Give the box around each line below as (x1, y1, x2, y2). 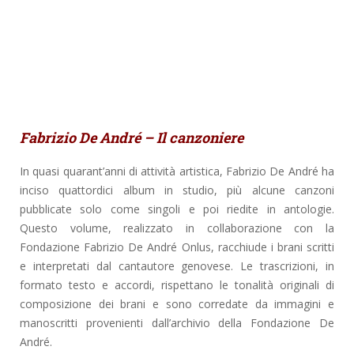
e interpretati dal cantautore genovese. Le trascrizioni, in (20, 258, 334, 273)
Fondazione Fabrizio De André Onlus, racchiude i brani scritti (20, 239, 334, 254)
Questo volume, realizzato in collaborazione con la (20, 220, 334, 235)
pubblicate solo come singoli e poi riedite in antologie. (20, 201, 334, 217)
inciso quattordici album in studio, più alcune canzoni (20, 182, 334, 198)
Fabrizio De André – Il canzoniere (20, 127, 243, 147)
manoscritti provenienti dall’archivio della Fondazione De (20, 314, 334, 330)
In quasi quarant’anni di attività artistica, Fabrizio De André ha (20, 163, 334, 179)
